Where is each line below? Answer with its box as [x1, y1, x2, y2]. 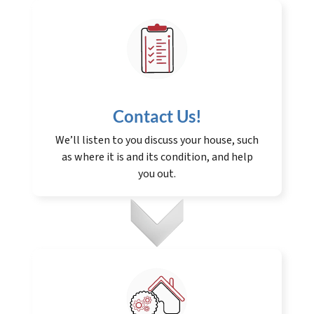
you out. [138, 166, 176, 182]
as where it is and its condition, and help [61, 149, 253, 165]
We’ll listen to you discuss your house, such [55, 132, 259, 149]
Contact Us [112, 106, 196, 127]
